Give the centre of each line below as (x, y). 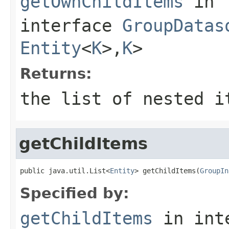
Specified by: (75, 193)
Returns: (56, 73)
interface (71, 25)
